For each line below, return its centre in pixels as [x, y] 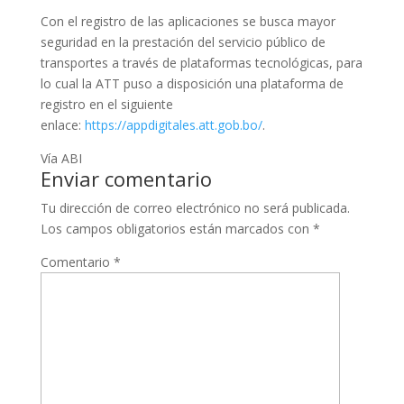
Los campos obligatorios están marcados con [176, 229]
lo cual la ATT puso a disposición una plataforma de [192, 83]
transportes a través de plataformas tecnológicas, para [201, 63]
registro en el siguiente [106, 104]
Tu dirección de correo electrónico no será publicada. [195, 208]
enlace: [62, 125]
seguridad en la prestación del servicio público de [183, 42]
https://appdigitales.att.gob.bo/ [173, 125]
